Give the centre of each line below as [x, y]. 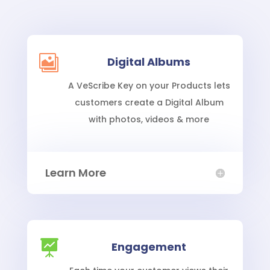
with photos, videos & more [149, 120]
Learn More [75, 173]
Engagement [149, 247]
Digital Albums [149, 62]
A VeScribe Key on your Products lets [149, 86]
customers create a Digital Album [149, 103]
